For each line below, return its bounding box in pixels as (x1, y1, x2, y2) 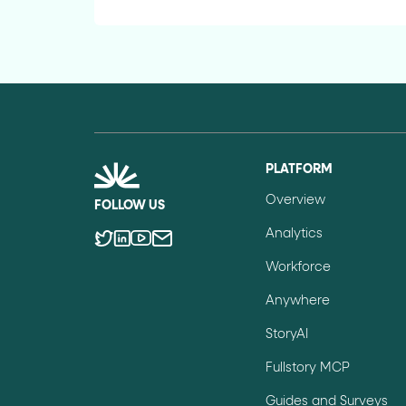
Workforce (266, 260, 332, 274)
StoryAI (266, 327, 309, 341)
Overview (266, 193, 326, 207)
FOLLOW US (94, 198, 165, 212)
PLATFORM (266, 162, 333, 176)
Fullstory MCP (266, 361, 351, 374)
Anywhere (266, 294, 331, 307)
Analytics (266, 227, 324, 240)
